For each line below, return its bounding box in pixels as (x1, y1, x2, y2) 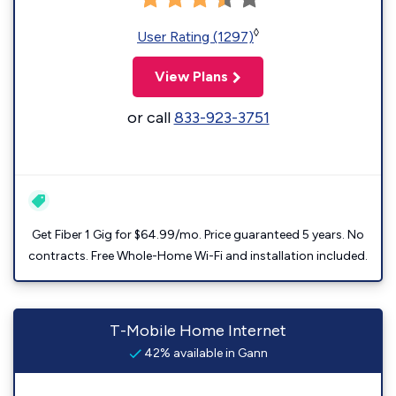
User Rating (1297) (137, 28, 254, 45)
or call (126, 108, 174, 127)
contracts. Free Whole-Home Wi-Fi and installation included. (28, 248, 368, 263)
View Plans (155, 68, 228, 85)
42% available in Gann (141, 346, 268, 361)
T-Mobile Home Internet (110, 321, 286, 340)
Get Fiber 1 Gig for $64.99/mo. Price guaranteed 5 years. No (32, 227, 364, 242)
